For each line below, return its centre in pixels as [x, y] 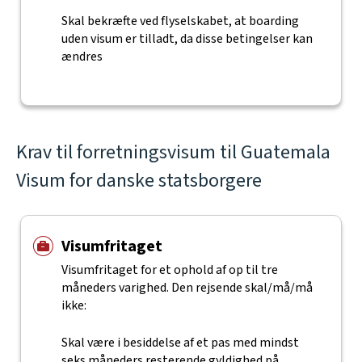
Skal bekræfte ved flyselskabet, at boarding [180, 21]
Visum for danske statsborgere [139, 181]
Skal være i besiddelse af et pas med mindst [180, 343]
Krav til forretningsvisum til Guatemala [173, 152]
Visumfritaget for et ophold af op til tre [169, 270]
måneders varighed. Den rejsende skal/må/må [187, 288]
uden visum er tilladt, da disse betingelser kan [187, 39]
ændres [82, 57]
